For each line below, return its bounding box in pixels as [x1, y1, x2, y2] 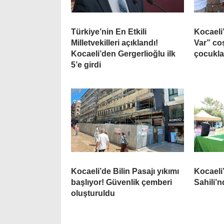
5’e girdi [71, 60, 101, 69]
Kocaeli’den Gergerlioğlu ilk [71, 49, 175, 58]
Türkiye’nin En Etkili [71, 27, 146, 36]
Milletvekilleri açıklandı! [71, 38, 158, 47]
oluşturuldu [71, 188, 115, 197]
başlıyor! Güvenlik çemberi [71, 177, 172, 186]
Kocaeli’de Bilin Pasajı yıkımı [71, 166, 179, 175]
